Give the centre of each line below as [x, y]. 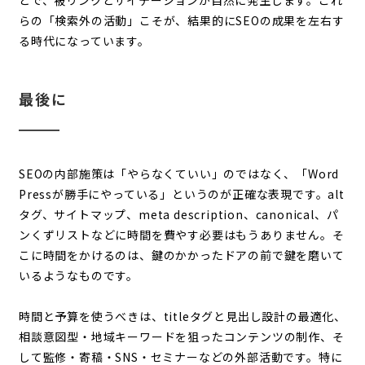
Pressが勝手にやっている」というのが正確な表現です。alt [181, 193]
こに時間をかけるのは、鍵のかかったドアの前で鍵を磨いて [181, 255]
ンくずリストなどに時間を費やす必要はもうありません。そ [181, 234]
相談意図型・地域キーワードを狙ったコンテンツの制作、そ [181, 336]
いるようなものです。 [78, 275]
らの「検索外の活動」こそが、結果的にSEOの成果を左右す [181, 20]
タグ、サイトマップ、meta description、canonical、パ [178, 214]
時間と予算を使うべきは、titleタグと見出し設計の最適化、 [182, 316]
